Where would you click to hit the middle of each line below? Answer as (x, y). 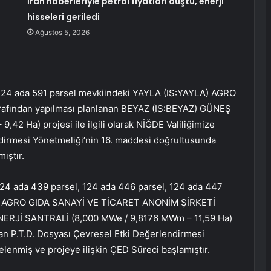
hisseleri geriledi (63, 17)
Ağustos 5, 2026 (62, 33)
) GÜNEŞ (213, 109)
